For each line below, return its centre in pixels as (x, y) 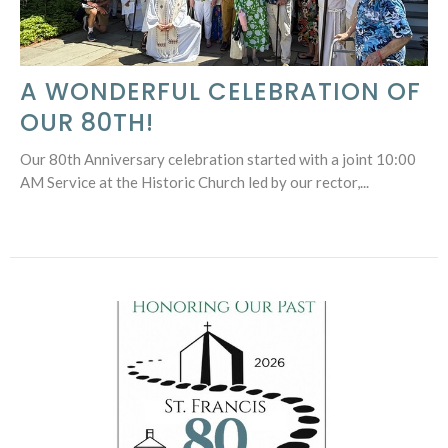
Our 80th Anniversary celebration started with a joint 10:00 (218, 159)
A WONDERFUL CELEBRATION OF (220, 92)
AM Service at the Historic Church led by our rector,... (194, 182)
